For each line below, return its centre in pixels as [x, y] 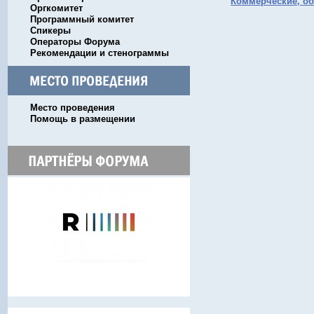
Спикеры [50, 30]
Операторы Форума [75, 42]
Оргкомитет [56, 8]
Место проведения [73, 108]
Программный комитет [82, 19]
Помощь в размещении [83, 119]
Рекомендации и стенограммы [100, 53]
